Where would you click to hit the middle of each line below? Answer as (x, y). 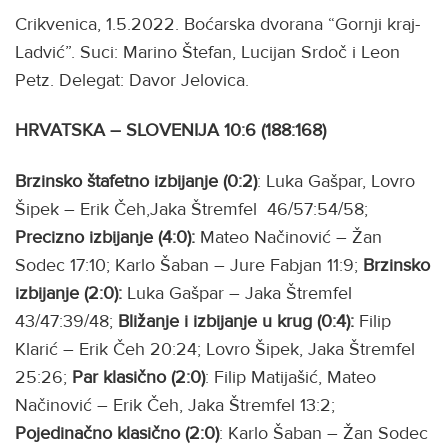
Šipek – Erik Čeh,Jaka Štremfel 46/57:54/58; (191, 208)
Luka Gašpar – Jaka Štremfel (237, 292)
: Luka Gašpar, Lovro (336, 180)
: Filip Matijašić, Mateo (290, 376)
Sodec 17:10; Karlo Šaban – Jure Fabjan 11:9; (189, 264)
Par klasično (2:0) (138, 376)
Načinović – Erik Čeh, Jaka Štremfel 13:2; (175, 404)
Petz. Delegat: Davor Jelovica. (132, 79)
